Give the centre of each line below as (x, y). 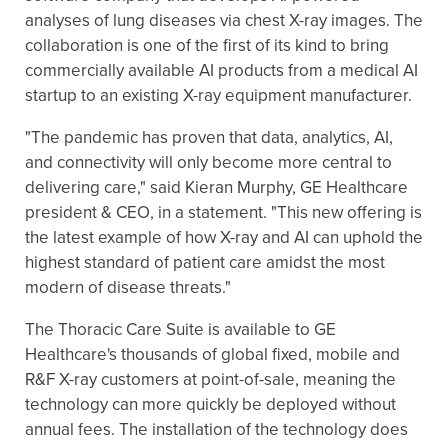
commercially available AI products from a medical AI (221, 70)
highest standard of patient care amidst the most (205, 262)
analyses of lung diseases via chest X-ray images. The (224, 20)
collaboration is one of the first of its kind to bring (207, 45)
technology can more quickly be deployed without (210, 404)
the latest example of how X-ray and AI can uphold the (224, 237)
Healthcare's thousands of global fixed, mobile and (212, 354)
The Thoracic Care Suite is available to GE (180, 329)
